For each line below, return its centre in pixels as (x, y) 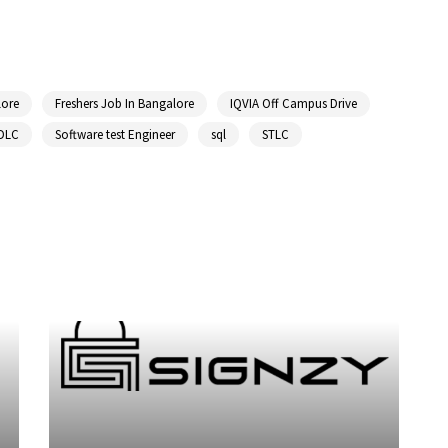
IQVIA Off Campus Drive (293, 104)
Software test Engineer (115, 134)
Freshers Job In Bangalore (124, 104)
